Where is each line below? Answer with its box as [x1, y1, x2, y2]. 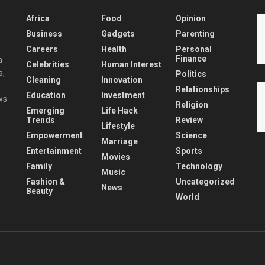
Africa [26, 13, 50, 23]
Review [176, 115, 203, 125]
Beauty [26, 186, 53, 196]
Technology [176, 161, 223, 171]
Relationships [176, 84, 230, 94]
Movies [101, 151, 130, 161]
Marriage [101, 136, 138, 146]
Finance [176, 53, 207, 63]
